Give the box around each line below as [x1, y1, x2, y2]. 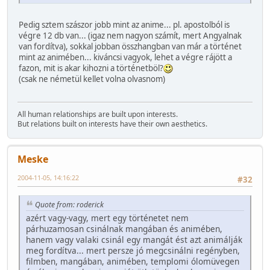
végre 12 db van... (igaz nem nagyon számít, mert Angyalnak [19, 30, 242, 41]
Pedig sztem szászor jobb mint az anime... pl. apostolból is [19, 19, 230, 30]
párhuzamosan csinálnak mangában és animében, [26, 223, 222, 235]
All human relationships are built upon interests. [17, 109, 178, 120]
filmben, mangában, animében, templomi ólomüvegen [26, 256, 239, 268]
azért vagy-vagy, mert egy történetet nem [26, 212, 189, 224]
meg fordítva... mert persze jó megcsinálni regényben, [26, 245, 240, 257]
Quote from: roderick [35, 199, 104, 210]
